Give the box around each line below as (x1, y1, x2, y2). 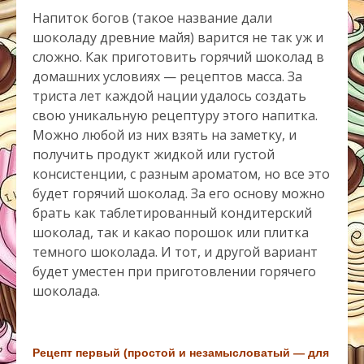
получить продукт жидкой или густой (32, 145, 275, 164)
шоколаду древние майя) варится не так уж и (32, 28, 323, 47)
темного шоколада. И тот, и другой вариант (32, 243, 318, 262)
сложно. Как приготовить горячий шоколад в (32, 48, 324, 67)
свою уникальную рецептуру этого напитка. (32, 106, 318, 125)
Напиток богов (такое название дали (32, 9, 272, 28)
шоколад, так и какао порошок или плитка (32, 223, 309, 242)
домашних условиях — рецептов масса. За (32, 67, 302, 86)
